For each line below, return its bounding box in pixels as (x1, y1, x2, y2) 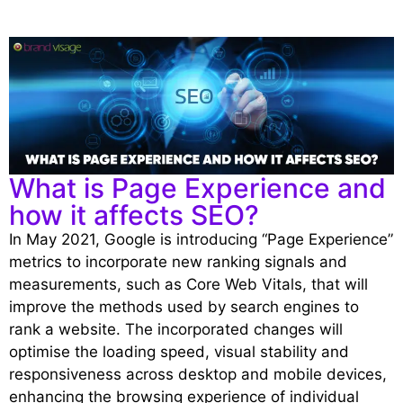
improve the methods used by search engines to (9, 298, 359, 317)
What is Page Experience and (9, 172, 386, 205)
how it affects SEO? (9, 199, 259, 232)
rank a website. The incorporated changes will (9, 320, 343, 339)
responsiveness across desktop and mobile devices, (9, 365, 387, 384)
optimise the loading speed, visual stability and (9, 343, 349, 362)
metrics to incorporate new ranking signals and (9, 253, 347, 272)
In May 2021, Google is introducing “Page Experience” (9, 230, 393, 249)
